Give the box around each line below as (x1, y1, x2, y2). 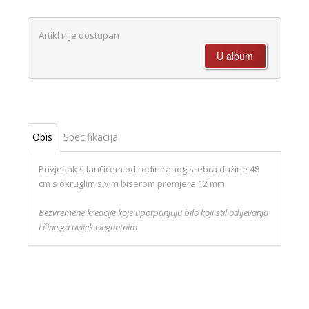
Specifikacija (63, 130, 118, 144)
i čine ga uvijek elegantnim (39, 221, 137, 234)
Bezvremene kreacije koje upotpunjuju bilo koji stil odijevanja (39, 206, 268, 219)
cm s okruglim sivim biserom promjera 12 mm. (39, 177, 227, 190)
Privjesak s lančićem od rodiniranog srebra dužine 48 (39, 163, 259, 176)
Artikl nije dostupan (39, 29, 119, 42)
